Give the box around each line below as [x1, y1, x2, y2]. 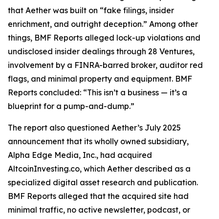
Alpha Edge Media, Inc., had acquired [8, 150, 152, 160]
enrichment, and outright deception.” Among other [8, 19, 198, 29]
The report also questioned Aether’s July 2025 [8, 123, 181, 132]
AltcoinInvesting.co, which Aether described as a [8, 164, 191, 174]
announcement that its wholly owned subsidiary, [8, 136, 189, 146]
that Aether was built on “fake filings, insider [8, 5, 174, 15]
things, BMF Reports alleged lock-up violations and [8, 33, 200, 43]
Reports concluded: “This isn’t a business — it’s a [8, 88, 187, 97]
